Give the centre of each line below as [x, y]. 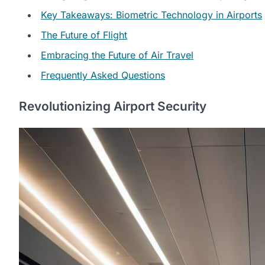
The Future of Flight [84, 35]
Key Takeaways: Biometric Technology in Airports [151, 14]
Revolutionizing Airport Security [113, 106]
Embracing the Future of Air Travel [117, 55]
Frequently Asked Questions [103, 75]
